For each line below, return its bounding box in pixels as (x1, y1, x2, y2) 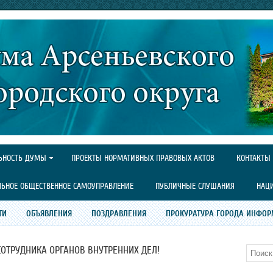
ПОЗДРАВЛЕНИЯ (91, 208, 146, 218)
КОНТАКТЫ (236, 154, 271, 163)
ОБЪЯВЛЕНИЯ (26, 208, 72, 218)
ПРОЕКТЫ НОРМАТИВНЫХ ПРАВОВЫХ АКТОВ (71, 154, 214, 163)
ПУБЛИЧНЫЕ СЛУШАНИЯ (155, 182, 235, 191)
